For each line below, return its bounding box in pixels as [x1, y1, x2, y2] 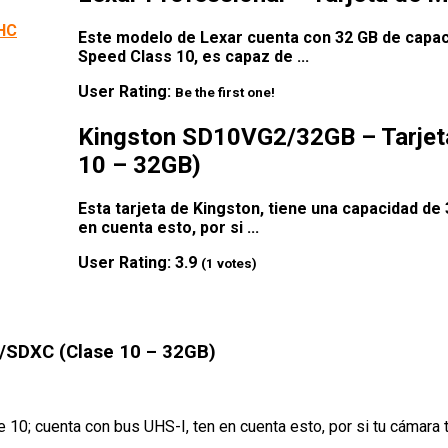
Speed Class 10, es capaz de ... [78, 46, 309, 66]
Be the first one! [175, 84, 275, 100]
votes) [214, 255, 257, 271]
